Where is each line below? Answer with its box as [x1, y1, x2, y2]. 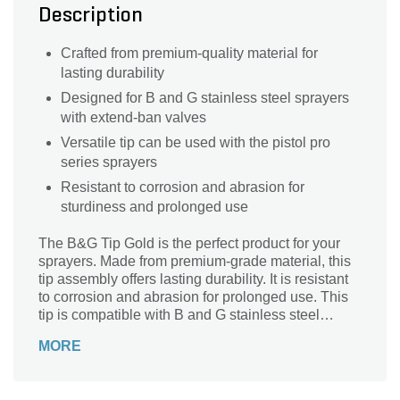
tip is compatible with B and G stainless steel [38, 307, 320, 323]
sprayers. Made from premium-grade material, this [38, 254, 351, 270]
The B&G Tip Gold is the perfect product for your [38, 236, 340, 252]
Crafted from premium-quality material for [61, 46, 318, 62]
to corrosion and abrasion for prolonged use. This [38, 289, 348, 305]
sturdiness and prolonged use [61, 199, 248, 215]
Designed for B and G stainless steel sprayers [61, 90, 349, 106]
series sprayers [61, 154, 157, 171]
